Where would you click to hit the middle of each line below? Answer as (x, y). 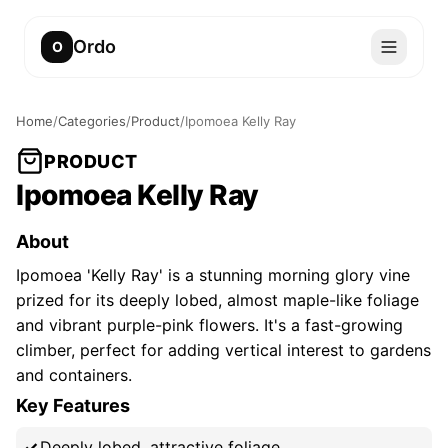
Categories (92, 121)
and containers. (74, 375)
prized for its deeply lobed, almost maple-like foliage (217, 300)
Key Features (73, 405)
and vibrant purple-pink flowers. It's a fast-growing (209, 325)
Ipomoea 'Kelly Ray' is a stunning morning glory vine (213, 275)
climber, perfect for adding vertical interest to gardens (223, 350)
